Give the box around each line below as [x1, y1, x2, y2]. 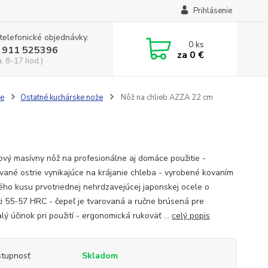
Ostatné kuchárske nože [20, 92, 103, 103]
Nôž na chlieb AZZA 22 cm [118, 92, 213, 103]
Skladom [81, 250, 118, 261]
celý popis [171, 210, 210, 221]
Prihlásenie [193, 5, 232, 16]
